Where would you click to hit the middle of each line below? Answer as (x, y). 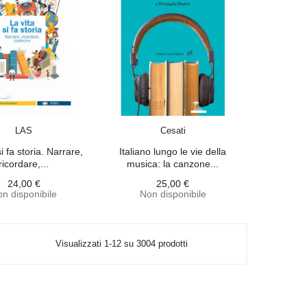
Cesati (173, 130)
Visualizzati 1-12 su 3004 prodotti (121, 243)
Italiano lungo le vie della (173, 151)
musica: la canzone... (173, 163)
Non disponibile (173, 194)
